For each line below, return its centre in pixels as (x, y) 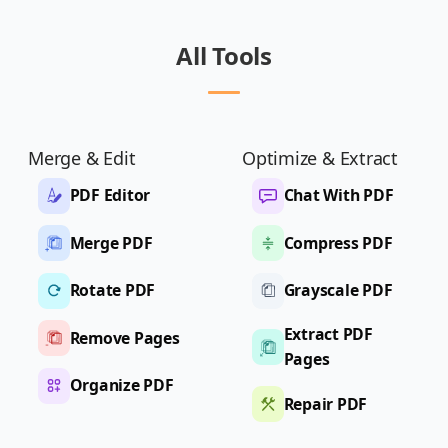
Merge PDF (111, 242)
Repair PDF (325, 403)
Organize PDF (121, 385)
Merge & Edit (82, 157)
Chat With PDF (338, 195)
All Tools (224, 55)
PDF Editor (110, 195)
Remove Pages (124, 337)
